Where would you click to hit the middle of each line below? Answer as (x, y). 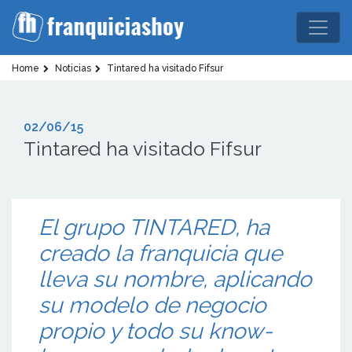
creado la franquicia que (160, 253)
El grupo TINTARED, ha (154, 227)
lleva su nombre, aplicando (175, 279)
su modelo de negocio (152, 305)
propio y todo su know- (156, 331)
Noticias (72, 68)
